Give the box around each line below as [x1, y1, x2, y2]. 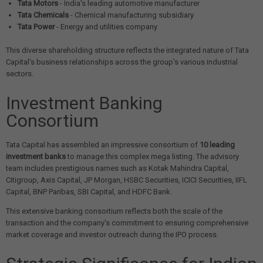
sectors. [6, 69, 33, 79]
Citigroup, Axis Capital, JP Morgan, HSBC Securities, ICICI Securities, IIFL [6, 175, 247, 184]
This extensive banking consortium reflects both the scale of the [6, 206, 222, 215]
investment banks [6, 151, 66, 161]
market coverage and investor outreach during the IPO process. [6, 230, 218, 239]
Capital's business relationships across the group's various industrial [6, 58, 238, 67]
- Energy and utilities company [55, 22, 157, 32]
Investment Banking [6, 92, 163, 113]
